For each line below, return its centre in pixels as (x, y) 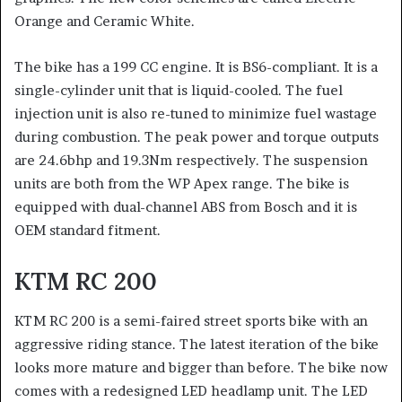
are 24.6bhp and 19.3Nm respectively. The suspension (191, 160)
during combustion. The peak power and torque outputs (197, 136)
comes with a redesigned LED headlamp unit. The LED (191, 391)
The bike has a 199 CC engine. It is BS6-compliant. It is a (196, 66)
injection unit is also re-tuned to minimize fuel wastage (196, 113)
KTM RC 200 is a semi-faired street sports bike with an (191, 321)
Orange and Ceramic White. (105, 21)
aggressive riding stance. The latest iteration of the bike (197, 344)
